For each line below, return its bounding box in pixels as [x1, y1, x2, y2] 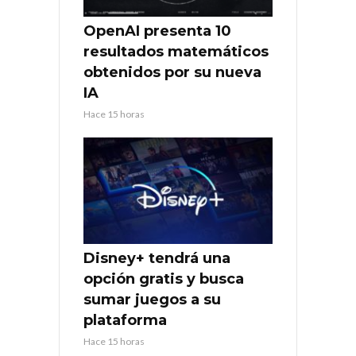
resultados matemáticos [83, 43, 269, 61]
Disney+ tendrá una [83, 250, 230, 268]
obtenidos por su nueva [83, 64, 261, 82]
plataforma [83, 311, 167, 330]
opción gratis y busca [83, 270, 244, 288]
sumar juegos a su [83, 291, 221, 309]
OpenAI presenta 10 [83, 22, 231, 41]
